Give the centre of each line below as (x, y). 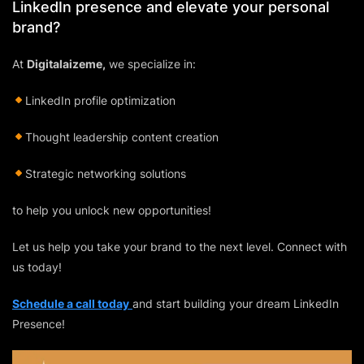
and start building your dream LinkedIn (236, 303)
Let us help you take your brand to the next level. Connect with (180, 246)
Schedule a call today (71, 303)
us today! (37, 266)
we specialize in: (151, 63)
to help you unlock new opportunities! (112, 210)
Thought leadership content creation (121, 136)
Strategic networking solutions (105, 173)
